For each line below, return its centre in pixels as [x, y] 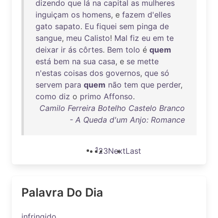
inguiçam [52, 15]
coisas [75, 73]
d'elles [159, 15]
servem [49, 85]
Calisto [97, 38]
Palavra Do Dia [62, 192]
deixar [47, 50]
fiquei [107, 26]
